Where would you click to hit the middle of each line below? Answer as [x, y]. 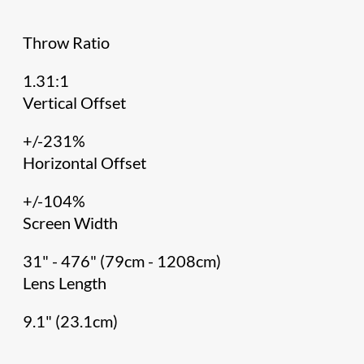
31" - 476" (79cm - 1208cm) [122, 261]
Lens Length [65, 283]
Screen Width [72, 223]
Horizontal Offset [87, 162]
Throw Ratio [67, 42]
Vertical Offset [75, 102]
